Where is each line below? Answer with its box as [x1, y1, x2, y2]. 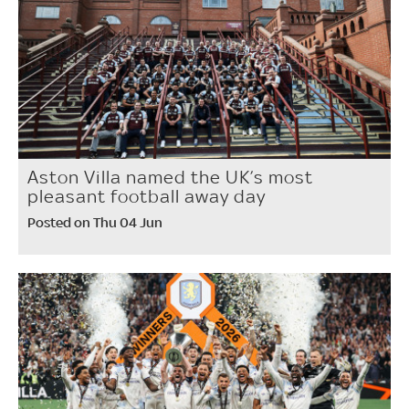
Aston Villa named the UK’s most [27, 165, 313, 188]
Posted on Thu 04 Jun [27, 213, 163, 231]
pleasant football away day [27, 184, 266, 207]
